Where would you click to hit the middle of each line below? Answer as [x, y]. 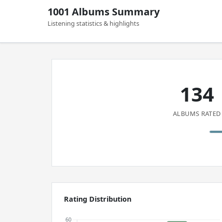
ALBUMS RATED [197, 113]
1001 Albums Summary [104, 12]
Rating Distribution [98, 199]
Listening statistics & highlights [93, 23]
